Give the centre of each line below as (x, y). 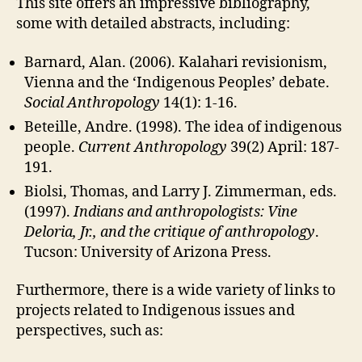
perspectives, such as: (90, 331)
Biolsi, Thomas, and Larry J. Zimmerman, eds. (181, 192)
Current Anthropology (153, 147)
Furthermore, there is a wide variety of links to (176, 290)
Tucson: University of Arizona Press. (148, 252)
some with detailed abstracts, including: (153, 24)
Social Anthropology (92, 103)
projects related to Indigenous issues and (156, 311)
